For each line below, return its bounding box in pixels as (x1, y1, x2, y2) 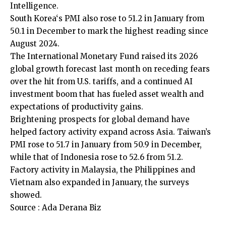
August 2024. (10, 38, 60, 48)
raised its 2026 (139, 51, 198, 61)
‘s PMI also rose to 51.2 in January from (56, 13, 204, 23)
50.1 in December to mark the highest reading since (10, 26, 208, 36)
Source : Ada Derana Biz (10, 202, 101, 212)
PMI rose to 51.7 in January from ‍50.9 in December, (10, 139, 202, 149)
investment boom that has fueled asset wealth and (10, 89, 204, 99)
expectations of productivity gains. (10, 101, 143, 111)
